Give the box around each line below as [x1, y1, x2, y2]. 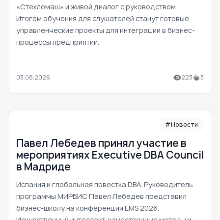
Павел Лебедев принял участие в [16, 137, 187, 150]
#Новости [165, 120, 198, 129]
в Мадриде [16, 160, 71, 174]
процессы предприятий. [16, 37, 99, 47]
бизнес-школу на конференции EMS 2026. [16, 203, 159, 213]
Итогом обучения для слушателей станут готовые [16, 14, 189, 24]
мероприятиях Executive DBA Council [16, 148, 204, 162]
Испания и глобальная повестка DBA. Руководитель [16, 180, 193, 190]
